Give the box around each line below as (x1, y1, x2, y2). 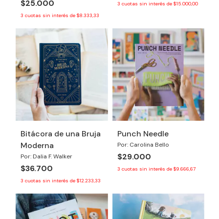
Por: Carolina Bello (117, 140, 169, 149)
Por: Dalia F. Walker (21, 152, 72, 160)
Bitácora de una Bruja (21, 128, 101, 139)
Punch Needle (117, 128, 169, 139)
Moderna (21, 140, 54, 151)
